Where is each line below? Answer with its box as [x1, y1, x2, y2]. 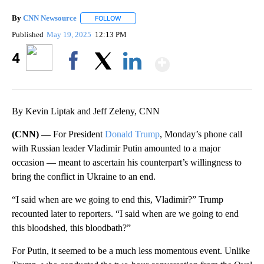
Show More [169, 48, 262, 70]
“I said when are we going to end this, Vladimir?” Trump [12, 194, 223, 205]
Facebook [60, 77, 92, 86]
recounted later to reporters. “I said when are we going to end [12, 209, 239, 219]
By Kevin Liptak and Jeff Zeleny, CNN [12, 106, 160, 117]
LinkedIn [118, 77, 146, 86]
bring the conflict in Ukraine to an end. [12, 171, 156, 182]
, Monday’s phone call [160, 129, 242, 140]
